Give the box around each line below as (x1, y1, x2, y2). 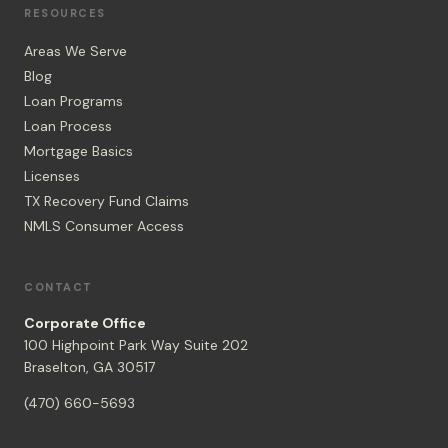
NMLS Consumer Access (24, 217, 184, 235)
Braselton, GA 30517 (24, 358, 155, 376)
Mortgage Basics (24, 142, 133, 160)
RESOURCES (24, 6, 106, 20)
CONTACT (24, 280, 93, 294)
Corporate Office (24, 314, 146, 332)
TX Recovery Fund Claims (24, 192, 189, 210)
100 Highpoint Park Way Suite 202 (24, 336, 248, 354)
